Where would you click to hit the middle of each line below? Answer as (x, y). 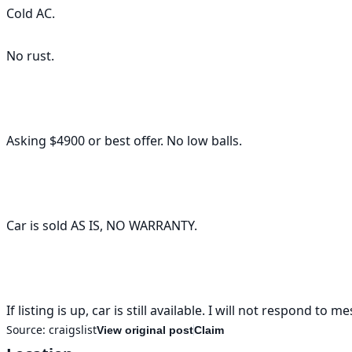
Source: (26, 330)
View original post (145, 330)
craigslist (73, 330)
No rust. (32, 56)
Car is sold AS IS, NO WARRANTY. (103, 225)
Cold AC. (31, 13)
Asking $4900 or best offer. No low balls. (126, 141)
